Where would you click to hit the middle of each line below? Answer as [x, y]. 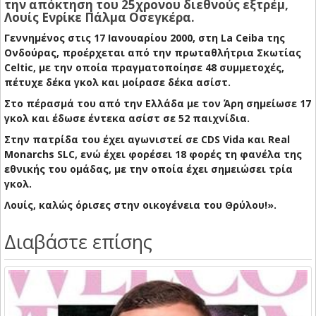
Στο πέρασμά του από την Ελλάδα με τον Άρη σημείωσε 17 [158, 104]
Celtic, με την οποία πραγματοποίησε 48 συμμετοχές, [144, 68]
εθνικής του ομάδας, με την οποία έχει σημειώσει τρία [148, 169]
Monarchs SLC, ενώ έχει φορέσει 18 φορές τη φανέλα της [153, 154]
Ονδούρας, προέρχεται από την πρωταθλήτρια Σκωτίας [153, 53]
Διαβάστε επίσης [78, 242]
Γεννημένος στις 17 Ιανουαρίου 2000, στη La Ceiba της [145, 38]
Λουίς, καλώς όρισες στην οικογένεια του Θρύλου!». [140, 205]
